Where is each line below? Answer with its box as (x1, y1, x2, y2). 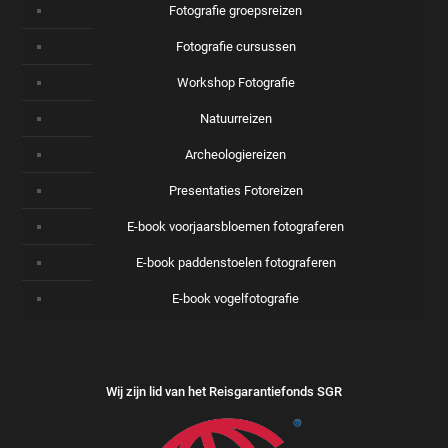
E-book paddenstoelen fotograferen (135, 254, 336, 270)
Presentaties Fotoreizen (168, 182, 303, 198)
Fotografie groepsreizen (169, 2, 302, 18)
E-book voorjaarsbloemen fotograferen (127, 218, 344, 234)
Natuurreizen (199, 110, 272, 126)
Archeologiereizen (185, 146, 286, 162)
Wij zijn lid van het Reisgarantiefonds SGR (106, 383, 342, 399)
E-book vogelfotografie (172, 290, 299, 306)
